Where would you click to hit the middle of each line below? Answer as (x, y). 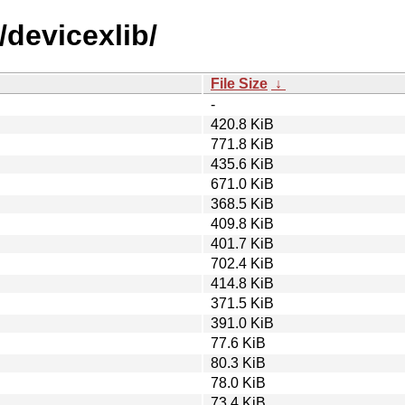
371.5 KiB (242, 303)
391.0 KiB (242, 323)
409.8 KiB (242, 223)
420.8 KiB (242, 124)
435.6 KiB (242, 164)
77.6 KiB (238, 343)
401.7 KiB (242, 243)
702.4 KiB (242, 263)
